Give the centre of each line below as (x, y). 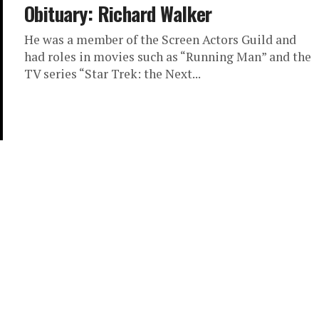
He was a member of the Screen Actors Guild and (160, 40)
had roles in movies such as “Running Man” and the (168, 57)
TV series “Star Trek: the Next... (113, 74)
